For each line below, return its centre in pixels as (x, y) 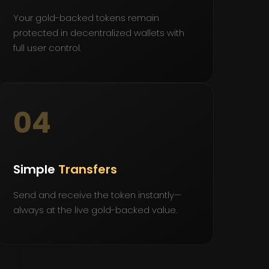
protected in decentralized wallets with (99, 32)
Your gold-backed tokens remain (86, 17)
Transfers (88, 170)
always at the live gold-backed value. (95, 210)
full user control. (47, 47)
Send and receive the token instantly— (97, 195)
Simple (36, 170)
